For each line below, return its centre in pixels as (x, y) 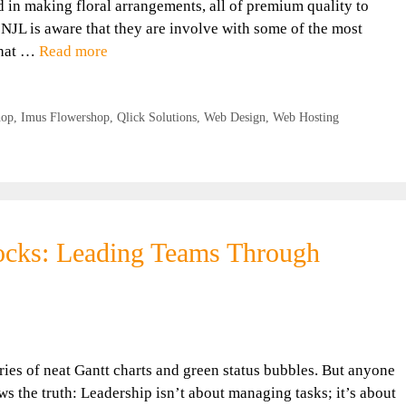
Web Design (234, 117)
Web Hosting (305, 117)
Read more (73, 52)
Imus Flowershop (65, 117)
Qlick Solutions (156, 117)
